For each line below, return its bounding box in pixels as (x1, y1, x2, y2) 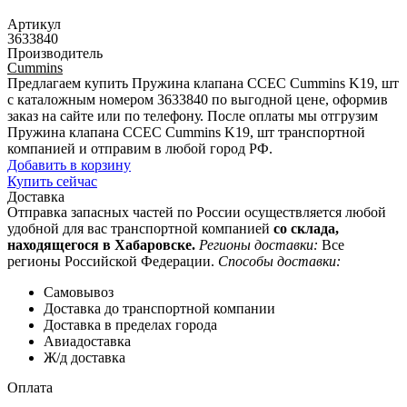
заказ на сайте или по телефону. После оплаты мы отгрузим (7, 107, 378, 124)
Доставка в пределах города (44, 316, 217, 333)
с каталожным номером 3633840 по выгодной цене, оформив (7, 91, 388, 107)
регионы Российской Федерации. (7, 253, 218, 269)
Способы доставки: (218, 253, 341, 269)
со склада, (273, 220, 339, 236)
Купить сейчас (7, 173, 97, 189)
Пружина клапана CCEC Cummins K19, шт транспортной (7, 124, 365, 140)
